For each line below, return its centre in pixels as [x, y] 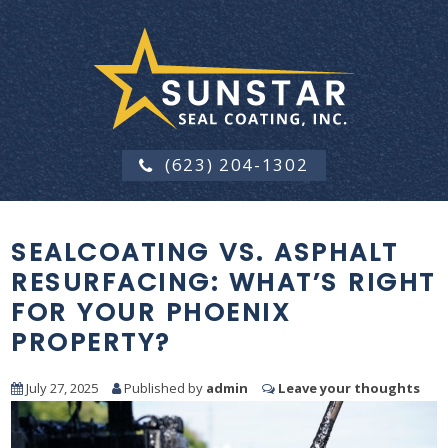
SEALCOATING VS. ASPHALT [205, 253]
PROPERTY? [91, 343]
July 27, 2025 [61, 388]
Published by [164, 388]
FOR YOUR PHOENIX [151, 313]
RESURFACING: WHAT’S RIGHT [223, 283]
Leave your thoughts [349, 388]
